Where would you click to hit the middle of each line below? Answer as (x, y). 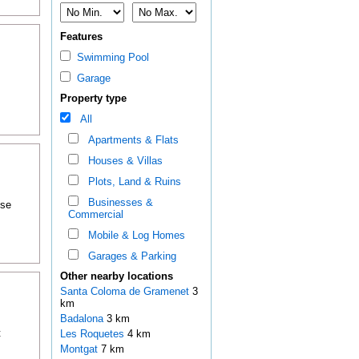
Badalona (83, 319)
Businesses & (117, 203)
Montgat (80, 349)
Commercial (95, 215)
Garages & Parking (129, 256)
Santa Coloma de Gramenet (126, 292)
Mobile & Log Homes (133, 236)
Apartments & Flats (130, 140)
